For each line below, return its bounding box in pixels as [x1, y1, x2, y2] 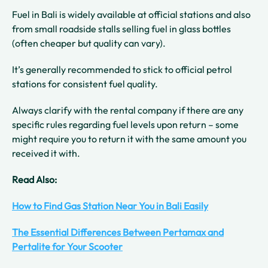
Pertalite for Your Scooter [12, 240, 123, 252]
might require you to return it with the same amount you [12, 132, 246, 145]
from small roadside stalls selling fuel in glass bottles [12, 22, 231, 35]
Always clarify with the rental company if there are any [12, 103, 243, 116]
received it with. [12, 147, 80, 159]
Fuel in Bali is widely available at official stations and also [12, 8, 251, 20]
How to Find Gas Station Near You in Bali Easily [12, 199, 208, 212]
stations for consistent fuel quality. [12, 77, 160, 90]
